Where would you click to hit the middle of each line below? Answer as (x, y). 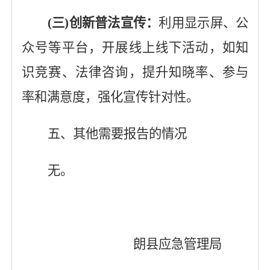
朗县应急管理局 (178, 244)
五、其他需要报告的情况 (117, 134)
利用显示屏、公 (204, 23)
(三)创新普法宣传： (103, 23)
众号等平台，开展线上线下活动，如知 (135, 48)
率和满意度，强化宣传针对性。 (110, 97)
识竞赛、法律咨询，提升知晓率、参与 (135, 72)
